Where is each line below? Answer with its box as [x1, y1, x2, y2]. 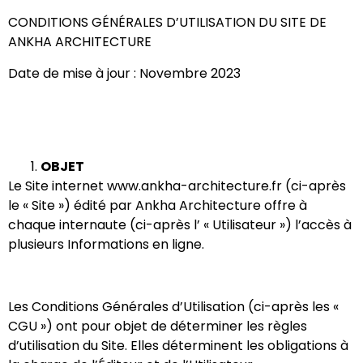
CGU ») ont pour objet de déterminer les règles [8, 316, 307, 335]
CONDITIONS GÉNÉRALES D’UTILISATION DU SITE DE [8, 13, 327, 32]
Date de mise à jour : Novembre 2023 [8, 63, 241, 83]
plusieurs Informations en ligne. [8, 234, 207, 254]
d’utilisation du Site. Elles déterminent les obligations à [8, 335, 348, 355]
